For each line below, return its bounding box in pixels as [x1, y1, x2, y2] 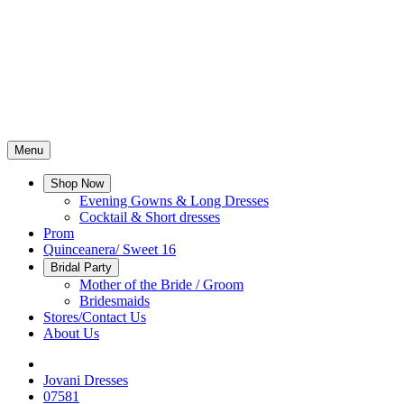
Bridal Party [50, 261, 112, 274]
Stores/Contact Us [43, 309, 146, 325]
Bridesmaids [79, 293, 150, 308]
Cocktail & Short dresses [79, 209, 220, 225]
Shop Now [50, 177, 104, 190]
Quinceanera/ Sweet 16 [43, 242, 176, 257]
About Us [43, 326, 99, 341]
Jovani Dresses [43, 372, 128, 388]
